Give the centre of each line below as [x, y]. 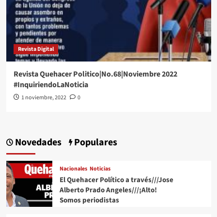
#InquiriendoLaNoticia [51, 85]
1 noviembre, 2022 [44, 98]
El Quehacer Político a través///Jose [116, 180]
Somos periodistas [89, 200]
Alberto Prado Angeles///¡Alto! [108, 190]
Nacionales [73, 169]
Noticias [100, 169]
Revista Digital [36, 49]
